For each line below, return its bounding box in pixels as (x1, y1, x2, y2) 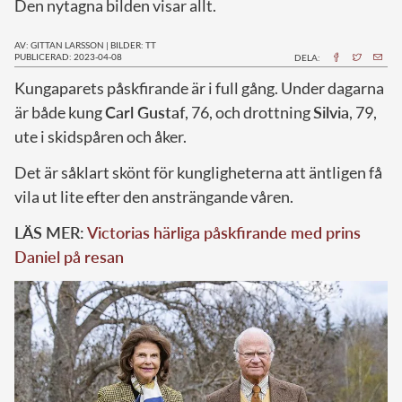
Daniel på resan (14, 246, 124, 267)
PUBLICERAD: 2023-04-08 (14, 50, 122, 62)
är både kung (14, 101, 105, 122)
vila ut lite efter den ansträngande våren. (14, 186, 293, 206)
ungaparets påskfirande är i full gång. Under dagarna (25, 77, 384, 98)
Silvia (313, 101, 349, 122)
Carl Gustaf (105, 101, 185, 122)
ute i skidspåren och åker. (14, 126, 187, 146)
